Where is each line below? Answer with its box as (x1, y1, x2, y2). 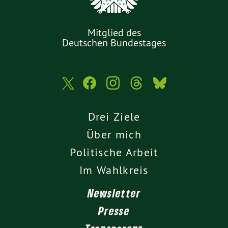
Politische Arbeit (70, 145, 158, 160)
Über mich (87, 127, 141, 142)
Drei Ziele (88, 109, 140, 124)
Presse (98, 204, 130, 218)
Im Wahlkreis (79, 163, 149, 178)
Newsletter (87, 186, 141, 201)
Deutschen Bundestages (62, 36, 166, 49)
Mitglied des (87, 26, 141, 39)
